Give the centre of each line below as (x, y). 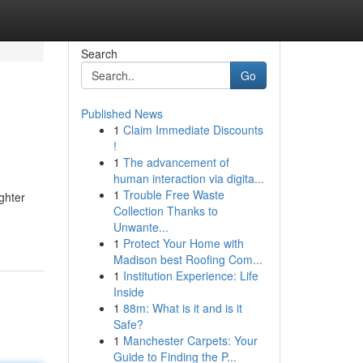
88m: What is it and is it (182, 308)
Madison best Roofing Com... (188, 259)
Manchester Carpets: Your (190, 340)
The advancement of (176, 162)
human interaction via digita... (188, 178)
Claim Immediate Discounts (193, 130)
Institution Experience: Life (190, 275)
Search (99, 53)
